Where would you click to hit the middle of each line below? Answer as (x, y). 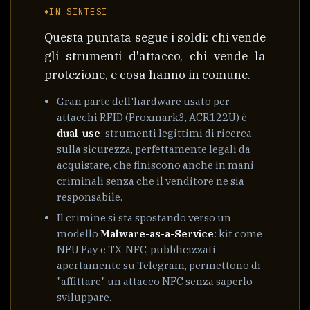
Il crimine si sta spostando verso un (144, 218)
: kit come (238, 234)
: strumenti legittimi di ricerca (176, 133)
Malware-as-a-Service (157, 234)
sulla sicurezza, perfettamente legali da (154, 149)
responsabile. (90, 197)
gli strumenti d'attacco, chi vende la (155, 56)
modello (79, 234)
